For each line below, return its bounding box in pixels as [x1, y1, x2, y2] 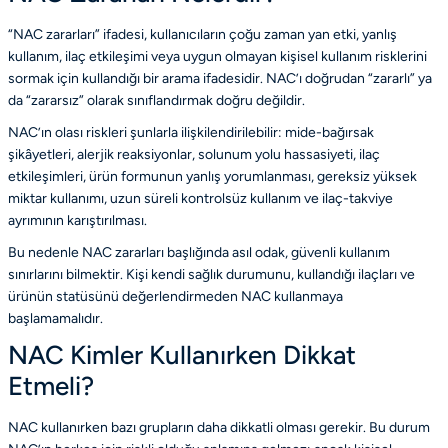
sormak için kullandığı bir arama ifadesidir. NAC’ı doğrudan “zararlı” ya [8, 69, 432, 87]
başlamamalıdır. [8, 309, 103, 327]
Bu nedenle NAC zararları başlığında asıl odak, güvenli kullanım [8, 243, 390, 261]
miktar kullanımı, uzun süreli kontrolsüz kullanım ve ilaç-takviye [8, 189, 393, 207]
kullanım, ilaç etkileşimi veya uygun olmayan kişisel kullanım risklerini [8, 47, 427, 65]
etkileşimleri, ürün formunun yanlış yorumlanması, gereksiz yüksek [8, 167, 417, 185]
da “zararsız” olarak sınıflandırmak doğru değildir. [8, 91, 305, 109]
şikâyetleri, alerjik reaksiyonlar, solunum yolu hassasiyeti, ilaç [8, 145, 380, 163]
